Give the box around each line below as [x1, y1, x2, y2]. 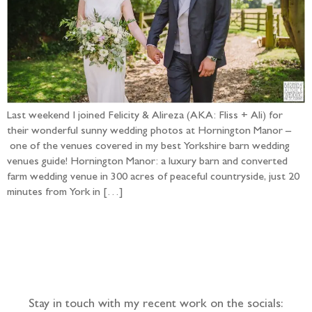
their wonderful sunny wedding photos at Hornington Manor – [7, 126, 291, 138]
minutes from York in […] [7, 187, 123, 199]
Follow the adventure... [65, 240, 247, 265]
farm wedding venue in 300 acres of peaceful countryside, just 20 [7, 172, 299, 184]
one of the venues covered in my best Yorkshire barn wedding [7, 141, 290, 153]
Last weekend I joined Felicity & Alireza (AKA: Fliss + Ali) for [7, 111, 283, 123]
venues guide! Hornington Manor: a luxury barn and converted [7, 157, 288, 169]
